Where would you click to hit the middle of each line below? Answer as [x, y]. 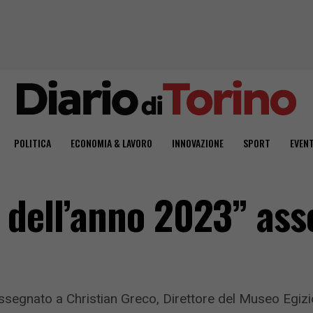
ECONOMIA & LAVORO [111, 143]
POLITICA [32, 143]
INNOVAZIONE [197, 143]
